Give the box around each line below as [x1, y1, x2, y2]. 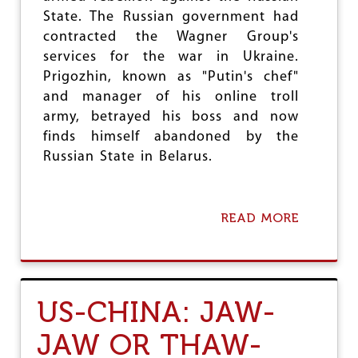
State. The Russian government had [43, 10, 299, 25]
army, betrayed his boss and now [43, 109, 299, 125]
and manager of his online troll [43, 89, 299, 105]
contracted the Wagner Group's [43, 30, 299, 45]
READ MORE [221, 210, 299, 225]
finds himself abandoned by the [43, 129, 299, 145]
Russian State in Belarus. [43, 149, 213, 165]
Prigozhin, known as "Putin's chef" [43, 70, 299, 85]
